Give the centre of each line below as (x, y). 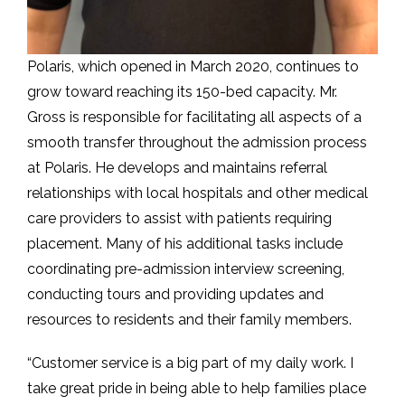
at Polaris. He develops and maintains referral (177, 168)
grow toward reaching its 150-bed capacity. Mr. (182, 92)
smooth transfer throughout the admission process (197, 143)
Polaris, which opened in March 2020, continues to (193, 67)
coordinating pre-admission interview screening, (186, 269)
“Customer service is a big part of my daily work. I (190, 363)
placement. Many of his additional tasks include (185, 244)
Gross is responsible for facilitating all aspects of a (194, 118)
